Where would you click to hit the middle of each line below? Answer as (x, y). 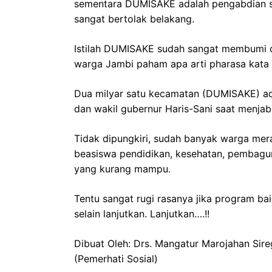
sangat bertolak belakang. (134, 19)
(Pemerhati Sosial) (116, 259)
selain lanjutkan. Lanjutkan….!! (142, 214)
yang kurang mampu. (122, 169)
